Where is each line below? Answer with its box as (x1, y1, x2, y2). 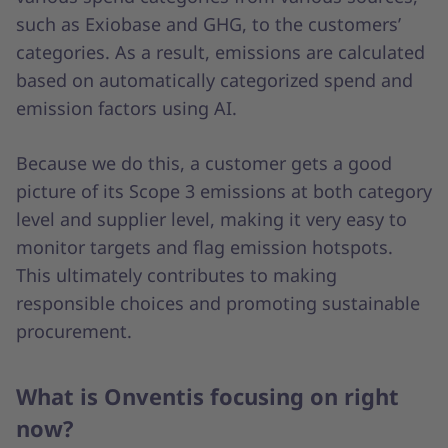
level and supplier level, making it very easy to (16, 207, 407, 232)
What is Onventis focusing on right (16, 381, 399, 412)
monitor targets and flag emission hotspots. (16, 235, 393, 260)
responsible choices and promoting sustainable (16, 291, 420, 316)
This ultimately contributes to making (16, 263, 337, 288)
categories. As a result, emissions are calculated (16, 40, 425, 65)
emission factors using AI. (16, 96, 237, 121)
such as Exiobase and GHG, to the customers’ (16, 12, 401, 37)
